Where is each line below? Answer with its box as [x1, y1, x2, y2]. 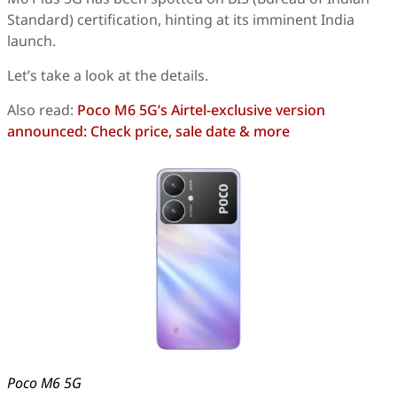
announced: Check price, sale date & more [7, 121, 290, 141]
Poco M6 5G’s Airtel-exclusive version [77, 100, 325, 120]
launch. [7, 31, 56, 51]
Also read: [7, 100, 77, 120]
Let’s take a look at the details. [7, 66, 208, 85]
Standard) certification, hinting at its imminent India [7, 10, 354, 29]
